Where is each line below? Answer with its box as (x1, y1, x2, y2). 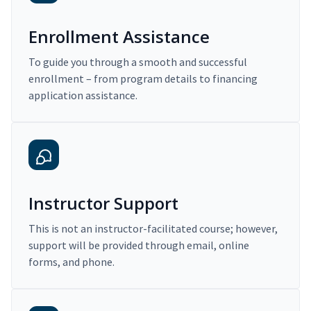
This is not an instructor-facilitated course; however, (28, 221, 278, 236)
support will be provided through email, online (28, 238, 249, 253)
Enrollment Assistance (28, 25, 210, 49)
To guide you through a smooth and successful (28, 55, 247, 69)
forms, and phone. (28, 255, 115, 269)
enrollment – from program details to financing (28, 72, 258, 86)
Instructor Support (28, 192, 178, 215)
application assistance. (28, 88, 137, 103)
